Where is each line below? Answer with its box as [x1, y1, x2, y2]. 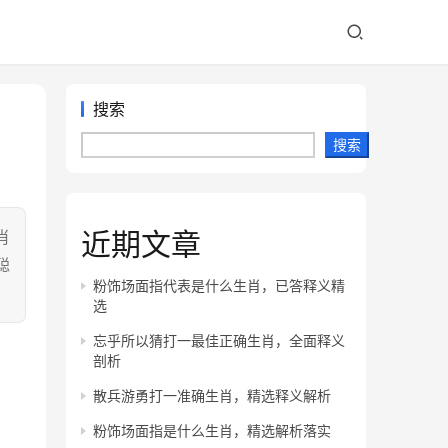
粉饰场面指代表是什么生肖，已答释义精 [93, 277, 345, 294]
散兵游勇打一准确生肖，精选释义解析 [93, 387, 331, 404]
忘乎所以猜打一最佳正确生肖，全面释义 [93, 332, 345, 349]
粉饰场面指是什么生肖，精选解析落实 [93, 422, 331, 439]
